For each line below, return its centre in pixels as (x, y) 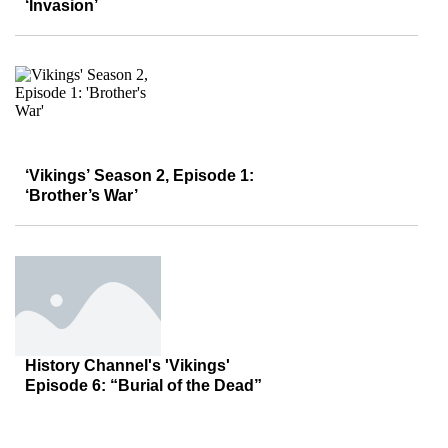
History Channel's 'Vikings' (127, 365)
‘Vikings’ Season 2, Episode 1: (139, 175)
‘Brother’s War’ (81, 195)
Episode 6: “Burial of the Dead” (143, 385)
